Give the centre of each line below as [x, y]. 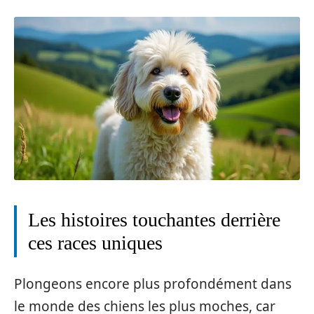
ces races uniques [95, 243]
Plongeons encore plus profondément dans [153, 284]
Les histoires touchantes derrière [154, 219]
